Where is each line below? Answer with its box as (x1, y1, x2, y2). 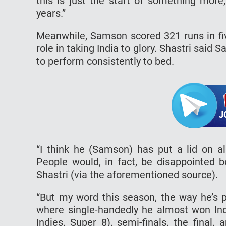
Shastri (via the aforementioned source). (36, 168, 218, 181)
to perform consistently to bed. (36, 54, 174, 67)
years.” (36, 7, 66, 19)
